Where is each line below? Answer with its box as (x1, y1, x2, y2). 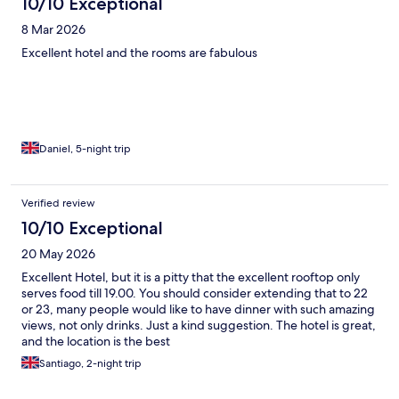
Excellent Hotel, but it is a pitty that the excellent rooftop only (21, 268, 360, 285)
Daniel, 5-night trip (39, 141, 131, 156)
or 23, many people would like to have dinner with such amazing (21, 300, 375, 317)
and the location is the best (21, 332, 170, 349)
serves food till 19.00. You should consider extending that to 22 (21, 284, 368, 301)
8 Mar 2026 (21, 20, 85, 37)
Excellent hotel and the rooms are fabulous (21, 44, 257, 61)
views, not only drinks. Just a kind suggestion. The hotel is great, (21, 316, 376, 333)
